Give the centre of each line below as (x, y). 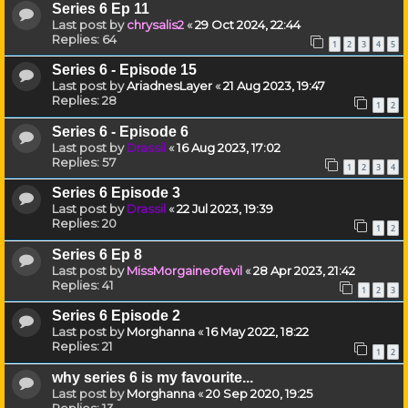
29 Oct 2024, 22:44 (248, 24)
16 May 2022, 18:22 (257, 332)
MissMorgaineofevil (184, 270)
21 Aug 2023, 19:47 (274, 86)
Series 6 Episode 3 (116, 193)
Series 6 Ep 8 (97, 254)
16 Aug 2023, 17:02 (229, 147)
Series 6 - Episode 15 (124, 70)
